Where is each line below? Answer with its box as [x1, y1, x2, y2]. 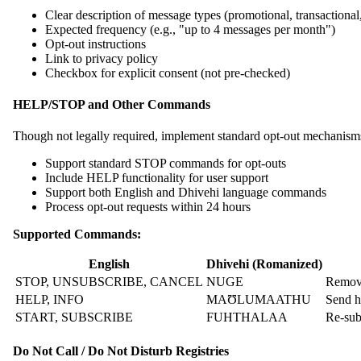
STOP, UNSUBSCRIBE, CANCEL [15, 275, 203, 289]
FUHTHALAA [206, 310, 288, 325]
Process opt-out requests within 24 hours [45, 200, 251, 214]
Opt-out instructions [45, 36, 146, 51]
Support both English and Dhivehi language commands [45, 185, 326, 200]
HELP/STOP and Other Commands [13, 97, 210, 111]
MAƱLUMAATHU [206, 293, 311, 307]
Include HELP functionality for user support [45, 171, 268, 185]
